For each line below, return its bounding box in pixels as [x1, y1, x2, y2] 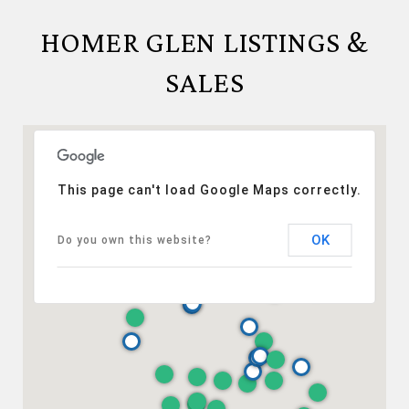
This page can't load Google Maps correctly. [57, 182, 362, 197]
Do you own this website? [57, 233, 212, 246]
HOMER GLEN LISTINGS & [40, 25, 369, 58]
